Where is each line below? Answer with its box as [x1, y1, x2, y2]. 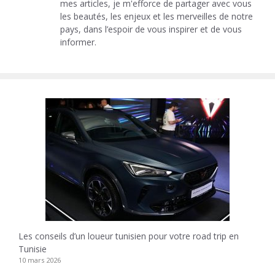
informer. [60, 36, 96, 48]
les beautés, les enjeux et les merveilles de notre [60, 10, 253, 22]
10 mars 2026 [18, 255, 61, 265]
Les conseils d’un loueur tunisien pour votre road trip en [18, 230, 239, 242]
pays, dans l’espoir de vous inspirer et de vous [60, 23, 242, 35]
